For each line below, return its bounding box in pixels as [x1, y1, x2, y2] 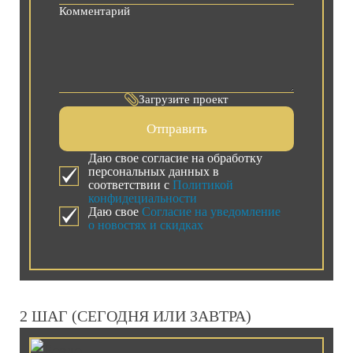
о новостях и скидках [87, 217, 203, 232]
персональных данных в [87, 164, 219, 178]
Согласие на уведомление [141, 204, 281, 218]
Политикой [172, 177, 233, 191]
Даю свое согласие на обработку [87, 150, 262, 165]
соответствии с [87, 177, 173, 191]
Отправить [146, 120, 207, 136]
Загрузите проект [139, 92, 229, 106]
